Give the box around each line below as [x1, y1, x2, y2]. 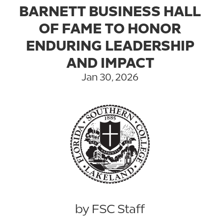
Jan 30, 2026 [82, 71, 138, 83]
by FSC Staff [75, 201, 145, 216]
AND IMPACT [66, 54, 154, 71]
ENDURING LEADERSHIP [26, 37, 194, 54]
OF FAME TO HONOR [39, 20, 181, 36]
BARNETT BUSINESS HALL [19, 2, 201, 19]
